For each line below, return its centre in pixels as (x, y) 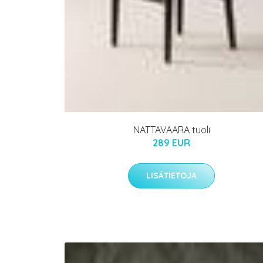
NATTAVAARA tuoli (171, 130)
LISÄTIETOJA (171, 176)
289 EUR (171, 143)
